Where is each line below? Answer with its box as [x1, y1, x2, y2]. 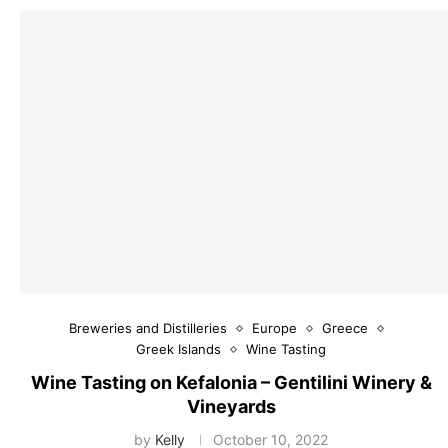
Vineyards [186, 396, 276, 418]
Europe [252, 320, 298, 337]
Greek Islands [136, 341, 222, 358]
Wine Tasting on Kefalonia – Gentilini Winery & [30, 372, 432, 394]
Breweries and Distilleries [69, 320, 228, 337]
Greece [322, 320, 369, 337]
